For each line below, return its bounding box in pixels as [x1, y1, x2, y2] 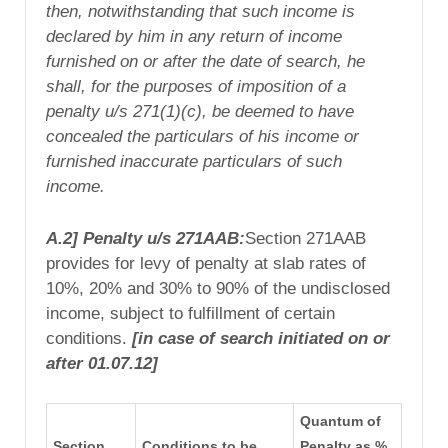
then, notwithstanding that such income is [46, 2, 355, 22]
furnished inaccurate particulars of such [46, 152, 342, 172]
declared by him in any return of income [46, 27, 342, 47]
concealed [46, 127, 127, 147]
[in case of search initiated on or [132, 329, 390, 349]
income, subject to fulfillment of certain [46, 304, 335, 324]
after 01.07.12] [46, 354, 158, 374]
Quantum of [299, 412, 381, 429]
